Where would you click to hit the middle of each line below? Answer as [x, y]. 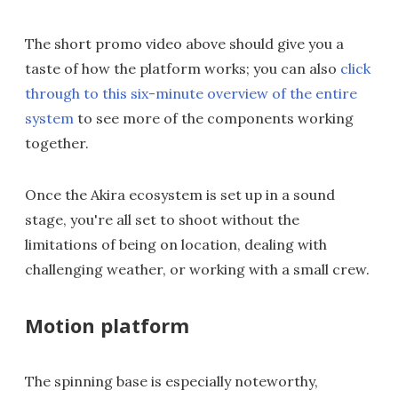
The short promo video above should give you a [184, 44]
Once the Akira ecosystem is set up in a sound [180, 195]
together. [57, 143]
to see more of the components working [214, 118]
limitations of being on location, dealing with [176, 244]
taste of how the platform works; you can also [183, 68]
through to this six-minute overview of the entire [191, 93]
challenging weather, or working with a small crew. [197, 269]
